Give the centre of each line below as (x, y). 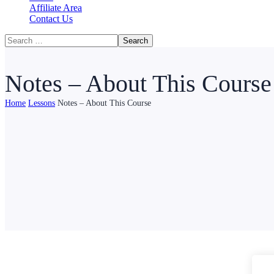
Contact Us (51, 19)
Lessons (42, 103)
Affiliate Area (56, 8)
